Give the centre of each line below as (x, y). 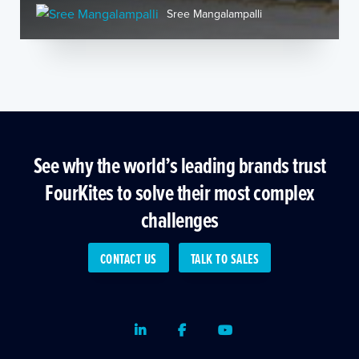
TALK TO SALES (225, 259)
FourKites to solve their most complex (179, 192)
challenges (179, 220)
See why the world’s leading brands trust (179, 165)
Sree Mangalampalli (214, 14)
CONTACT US (128, 259)
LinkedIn (169, 329)
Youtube (255, 329)
